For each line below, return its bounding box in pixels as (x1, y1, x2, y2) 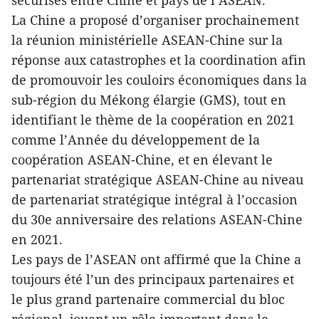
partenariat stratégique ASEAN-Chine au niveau (11, 171, 303, 188)
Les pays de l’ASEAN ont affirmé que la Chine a (11, 251, 301, 268)
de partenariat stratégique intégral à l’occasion (11, 191, 298, 208)
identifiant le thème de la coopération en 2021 (11, 111, 295, 128)
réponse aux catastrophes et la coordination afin (11, 51, 306, 68)
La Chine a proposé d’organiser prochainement (11, 11, 299, 28)
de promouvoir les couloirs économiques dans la (11, 71, 307, 88)
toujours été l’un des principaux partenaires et (11, 271, 294, 288)
